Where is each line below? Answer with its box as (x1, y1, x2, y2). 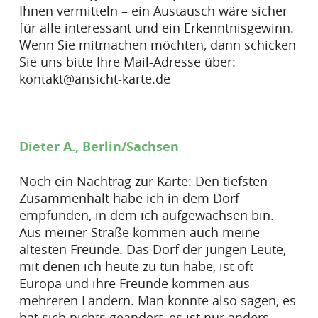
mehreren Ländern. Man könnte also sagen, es (18, 291, 296, 309)
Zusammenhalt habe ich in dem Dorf (18, 189, 239, 207)
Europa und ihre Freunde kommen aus (18, 274, 250, 292)
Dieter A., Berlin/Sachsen (18, 137, 179, 155)
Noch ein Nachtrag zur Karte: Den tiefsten (18, 172, 268, 190)
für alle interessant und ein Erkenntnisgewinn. (18, 18, 294, 36)
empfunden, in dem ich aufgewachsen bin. (18, 206, 274, 224)
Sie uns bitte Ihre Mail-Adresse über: (18, 53, 236, 70)
